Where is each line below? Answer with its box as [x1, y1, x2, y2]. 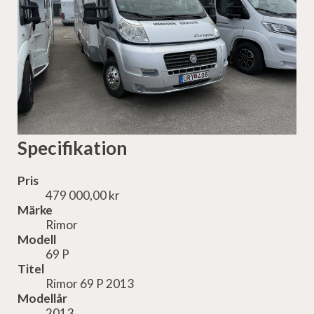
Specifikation [18, 137, 127, 160]
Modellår [18, 291, 67, 306]
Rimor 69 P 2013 [46, 276, 134, 292]
